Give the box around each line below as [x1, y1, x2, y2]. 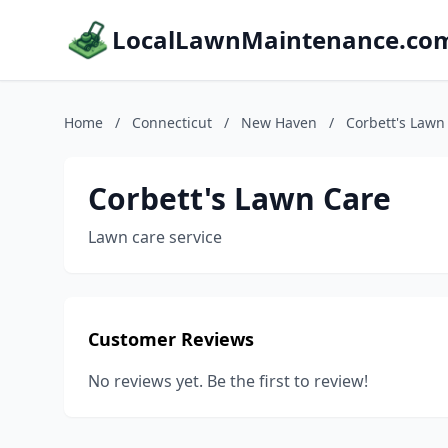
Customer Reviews [88, 327, 254, 351]
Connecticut [132, 113, 212, 132]
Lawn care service [88, 226, 222, 248]
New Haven [241, 113, 317, 132]
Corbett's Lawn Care [88, 178, 391, 219]
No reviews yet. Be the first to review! [88, 370, 368, 392]
